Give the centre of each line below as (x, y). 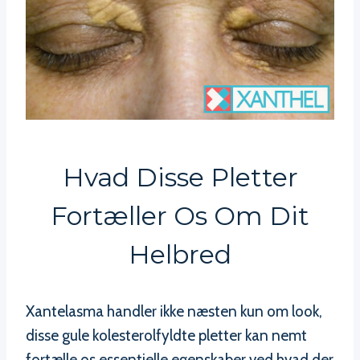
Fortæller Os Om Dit (180, 215)
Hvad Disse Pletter (180, 177)
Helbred (180, 254)
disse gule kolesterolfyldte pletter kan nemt (166, 335)
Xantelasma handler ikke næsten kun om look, (174, 311)
